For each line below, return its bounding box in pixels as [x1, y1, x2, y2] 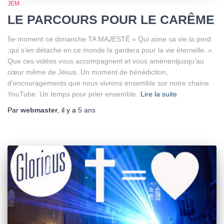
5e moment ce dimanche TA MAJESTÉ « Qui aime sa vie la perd [7, 34, 211, 43]
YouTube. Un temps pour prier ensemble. [7, 89, 138, 98]
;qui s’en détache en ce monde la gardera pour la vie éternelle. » [7, 45, 212, 54]
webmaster [20, 105, 57, 114]
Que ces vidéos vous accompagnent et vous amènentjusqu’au [7, 56, 204, 65]
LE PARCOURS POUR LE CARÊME [7, 12, 214, 26]
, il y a [57, 105, 78, 114]
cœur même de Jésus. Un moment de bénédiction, [7, 67, 168, 76]
